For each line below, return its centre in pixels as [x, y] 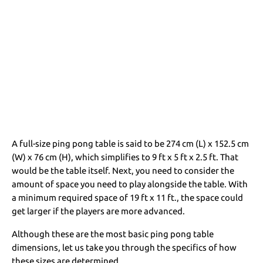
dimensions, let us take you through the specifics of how [124, 247]
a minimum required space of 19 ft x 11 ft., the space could [128, 197]
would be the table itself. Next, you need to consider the [123, 170]
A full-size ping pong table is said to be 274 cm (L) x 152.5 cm [131, 143]
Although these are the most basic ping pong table [113, 234]
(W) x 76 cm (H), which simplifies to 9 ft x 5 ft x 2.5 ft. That [125, 157]
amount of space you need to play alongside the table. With [130, 184]
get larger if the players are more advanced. [100, 211]
